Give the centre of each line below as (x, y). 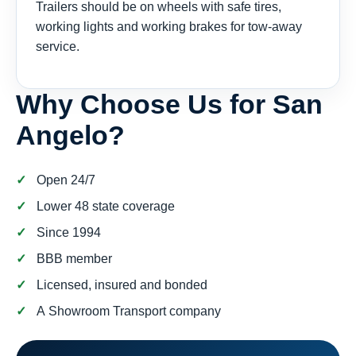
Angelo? (70, 135)
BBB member (74, 259)
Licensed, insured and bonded (122, 285)
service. (58, 47)
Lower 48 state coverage (106, 207)
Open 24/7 (66, 180)
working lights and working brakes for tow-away (169, 27)
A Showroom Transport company (129, 311)
